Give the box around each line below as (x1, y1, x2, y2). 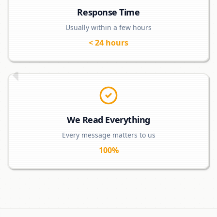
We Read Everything (67, 114, 150, 125)
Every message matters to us (62, 130, 155, 139)
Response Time (77, 6, 140, 18)
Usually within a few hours (65, 23, 152, 32)
